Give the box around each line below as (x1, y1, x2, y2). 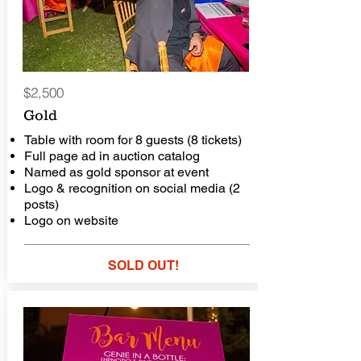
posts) (23, 197, 62, 212)
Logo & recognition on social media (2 (23, 180, 240, 196)
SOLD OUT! (107, 258, 179, 273)
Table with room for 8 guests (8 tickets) (23, 132, 242, 147)
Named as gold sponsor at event (23, 164, 209, 180)
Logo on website (23, 213, 118, 228)
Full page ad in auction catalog (23, 148, 200, 164)
